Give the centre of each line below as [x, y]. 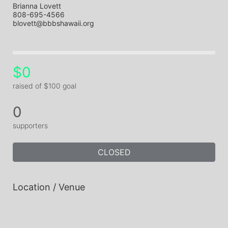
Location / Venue [49, 187]
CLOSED [114, 152]
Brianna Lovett [37, 6]
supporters [30, 126]
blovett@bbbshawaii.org [53, 23]
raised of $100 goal [45, 86]
